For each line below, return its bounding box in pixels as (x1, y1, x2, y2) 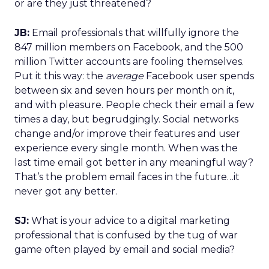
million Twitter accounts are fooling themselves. (14, 56, 244, 67)
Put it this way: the (14, 70, 106, 82)
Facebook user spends (144, 70, 254, 82)
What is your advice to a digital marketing (29, 215, 230, 226)
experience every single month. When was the (14, 142, 238, 154)
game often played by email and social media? (14, 244, 235, 255)
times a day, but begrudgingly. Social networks (14, 113, 238, 125)
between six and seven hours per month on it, (14, 85, 234, 96)
